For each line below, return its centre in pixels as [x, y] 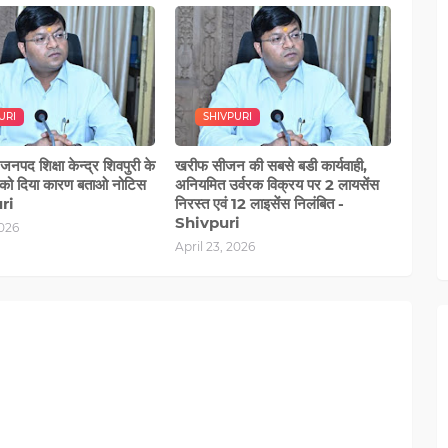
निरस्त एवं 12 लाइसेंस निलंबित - [260, 203]
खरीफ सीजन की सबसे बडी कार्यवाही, [271, 165]
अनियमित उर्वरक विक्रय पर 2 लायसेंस [277, 184]
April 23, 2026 [215, 246]
